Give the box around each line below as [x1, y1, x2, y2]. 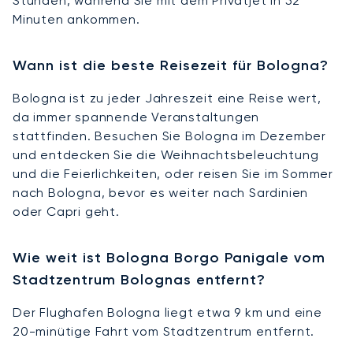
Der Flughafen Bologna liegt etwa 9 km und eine [13, 304, 322, 320]
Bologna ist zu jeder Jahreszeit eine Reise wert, [13, 90, 321, 106]
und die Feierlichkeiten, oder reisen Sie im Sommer [13, 165, 333, 181]
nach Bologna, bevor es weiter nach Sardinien [13, 184, 309, 200]
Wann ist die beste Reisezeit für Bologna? [13, 56, 329, 74]
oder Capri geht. [13, 203, 120, 219]
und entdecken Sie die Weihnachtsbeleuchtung [13, 147, 319, 162]
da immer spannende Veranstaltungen [13, 109, 260, 124]
